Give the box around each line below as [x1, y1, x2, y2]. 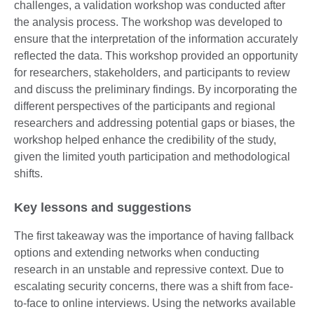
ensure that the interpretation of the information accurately [14, 32, 298, 45]
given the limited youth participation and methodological [14, 150, 290, 163]
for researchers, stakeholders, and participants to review [14, 66, 290, 78]
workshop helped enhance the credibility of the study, [14, 133, 276, 146]
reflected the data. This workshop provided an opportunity [14, 49, 298, 62]
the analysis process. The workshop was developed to [14, 15, 282, 28]
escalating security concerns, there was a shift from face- [14, 280, 293, 292]
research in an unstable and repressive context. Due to [14, 263, 284, 275]
